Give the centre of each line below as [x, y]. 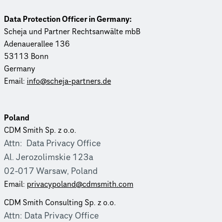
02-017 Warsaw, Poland [51, 171]
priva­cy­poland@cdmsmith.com [80, 184]
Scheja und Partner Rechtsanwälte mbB [72, 31]
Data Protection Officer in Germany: [68, 19]
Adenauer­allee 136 [37, 44]
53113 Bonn [26, 56]
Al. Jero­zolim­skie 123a [49, 157]
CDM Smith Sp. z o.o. [40, 130]
